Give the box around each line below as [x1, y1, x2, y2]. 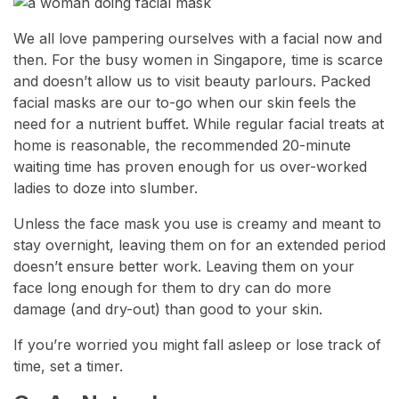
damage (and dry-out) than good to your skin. [13, 300, 322, 319]
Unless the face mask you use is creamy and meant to [13, 215, 381, 233]
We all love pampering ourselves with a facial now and [13, 29, 382, 48]
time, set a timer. [13, 357, 123, 376]
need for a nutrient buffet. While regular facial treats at [13, 115, 384, 134]
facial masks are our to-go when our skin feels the [13, 94, 356, 112]
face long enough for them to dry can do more [13, 279, 331, 297]
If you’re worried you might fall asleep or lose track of [13, 336, 381, 354]
